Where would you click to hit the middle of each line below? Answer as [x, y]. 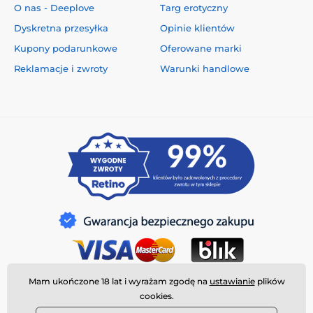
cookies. [156, 296]
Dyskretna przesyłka [61, 28]
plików [270, 281]
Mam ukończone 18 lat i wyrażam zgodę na [119, 281]
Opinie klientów [197, 28]
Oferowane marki [201, 48]
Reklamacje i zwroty [61, 68]
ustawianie [232, 281]
